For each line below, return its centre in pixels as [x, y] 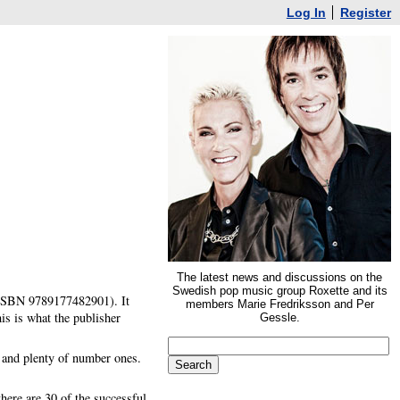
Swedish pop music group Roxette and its [279, 291]
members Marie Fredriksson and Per [279, 304]
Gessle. [279, 317]
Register [366, 12]
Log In [306, 12]
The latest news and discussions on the [279, 277]
